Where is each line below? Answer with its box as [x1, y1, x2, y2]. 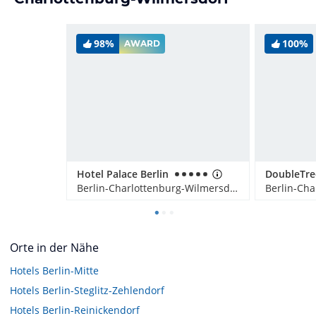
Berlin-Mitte [42, 263, 99, 277]
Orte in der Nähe [10, 239, 99, 255]
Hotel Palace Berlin [77, 166, 169, 181]
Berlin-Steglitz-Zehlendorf [42, 283, 164, 297]
